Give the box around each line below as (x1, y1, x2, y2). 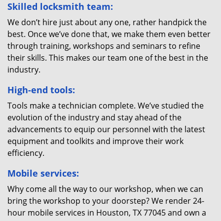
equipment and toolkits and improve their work (7, 136, 184, 147)
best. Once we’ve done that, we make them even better (7, 29, 211, 39)
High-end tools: (7, 84, 75, 96)
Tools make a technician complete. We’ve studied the (7, 100, 204, 111)
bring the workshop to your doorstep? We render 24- (7, 195, 204, 206)
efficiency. (7, 147, 44, 158)
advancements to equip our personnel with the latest (7, 124, 205, 135)
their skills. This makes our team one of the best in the (7, 52, 208, 63)
